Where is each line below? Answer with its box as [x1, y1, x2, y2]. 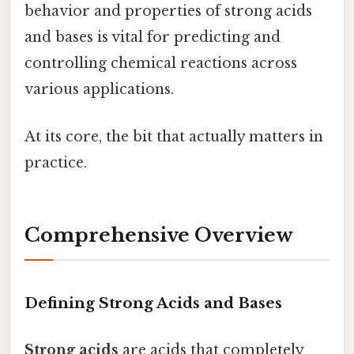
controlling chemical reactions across [24, 55, 297, 73]
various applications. [24, 81, 174, 99]
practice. [24, 153, 87, 171]
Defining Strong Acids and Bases [24, 294, 282, 313]
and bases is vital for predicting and [24, 28, 281, 47]
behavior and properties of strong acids [24, 2, 312, 21]
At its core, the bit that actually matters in [24, 127, 323, 145]
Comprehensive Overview [24, 224, 293, 247]
